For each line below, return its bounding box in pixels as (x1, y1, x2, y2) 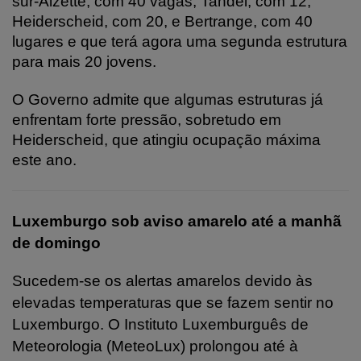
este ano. (12, 151, 77, 168)
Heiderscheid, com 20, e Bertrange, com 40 (12, 12, 313, 30)
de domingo (12, 234, 101, 251)
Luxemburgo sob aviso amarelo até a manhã (12, 212, 342, 230)
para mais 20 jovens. (12, 52, 156, 70)
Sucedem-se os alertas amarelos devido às (12, 272, 313, 289)
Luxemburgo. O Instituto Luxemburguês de (12, 315, 309, 333)
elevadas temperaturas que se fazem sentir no (12, 293, 334, 311)
